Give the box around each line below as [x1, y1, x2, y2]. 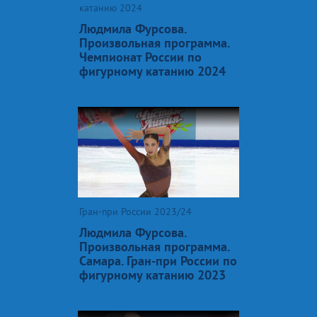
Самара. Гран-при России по [79, 252, 237, 269]
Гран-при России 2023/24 [79, 204, 192, 218]
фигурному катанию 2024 [79, 62, 226, 79]
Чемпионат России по [79, 48, 202, 65]
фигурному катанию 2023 [79, 266, 226, 283]
